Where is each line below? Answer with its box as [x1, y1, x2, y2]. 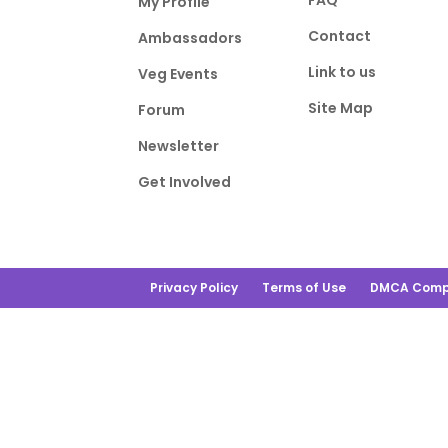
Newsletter [138, 136, 220, 156]
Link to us [307, 62, 376, 82]
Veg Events [138, 64, 219, 84]
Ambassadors [138, 28, 243, 48]
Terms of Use [262, 279, 346, 296]
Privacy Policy [150, 279, 238, 296]
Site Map [307, 98, 373, 118]
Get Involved [138, 172, 232, 192]
